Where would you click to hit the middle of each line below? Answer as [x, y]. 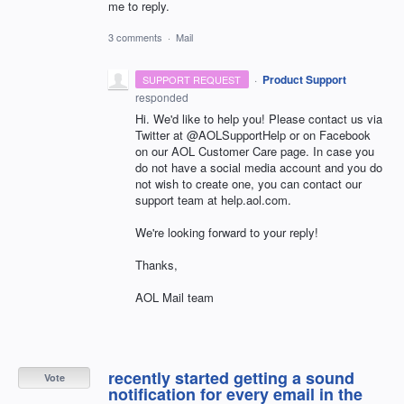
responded [162, 96]
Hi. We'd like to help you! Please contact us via [259, 118]
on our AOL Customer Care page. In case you [255, 151]
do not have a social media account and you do [259, 167]
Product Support [304, 79]
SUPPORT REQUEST [192, 79]
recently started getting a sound [231, 378]
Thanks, [158, 265]
